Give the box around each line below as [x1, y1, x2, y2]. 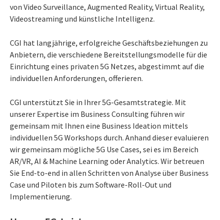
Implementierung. [10, 192, 72, 202]
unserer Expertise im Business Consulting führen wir [10, 109, 185, 119]
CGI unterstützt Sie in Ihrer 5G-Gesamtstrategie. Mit [10, 97, 186, 108]
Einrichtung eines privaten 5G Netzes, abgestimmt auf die [10, 61, 204, 72]
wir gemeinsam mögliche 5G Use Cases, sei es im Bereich [10, 144, 198, 155]
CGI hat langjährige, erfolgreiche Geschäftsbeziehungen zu [10, 38, 208, 48]
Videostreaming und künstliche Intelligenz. [10, 14, 155, 24]
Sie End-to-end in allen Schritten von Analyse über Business [10, 168, 209, 178]
